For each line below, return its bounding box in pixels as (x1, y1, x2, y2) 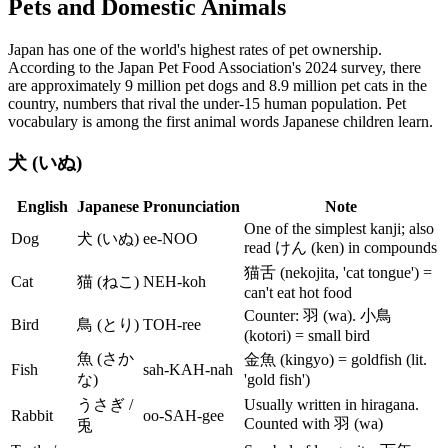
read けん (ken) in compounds (244, 238, 437, 256)
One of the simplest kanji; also (244, 219, 434, 237)
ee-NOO (143, 229, 198, 247)
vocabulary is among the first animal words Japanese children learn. (8, 113, 433, 131)
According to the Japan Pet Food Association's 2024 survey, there (8, 59, 421, 77)
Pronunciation (143, 197, 240, 215)
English (16, 197, 68, 215)
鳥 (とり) (77, 315, 139, 333)
